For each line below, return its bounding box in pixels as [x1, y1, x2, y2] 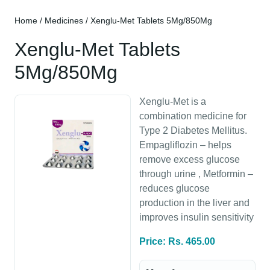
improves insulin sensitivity [139, 212, 254, 222]
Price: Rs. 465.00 [139, 236, 215, 246]
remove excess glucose [139, 154, 240, 165]
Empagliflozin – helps [139, 140, 231, 150]
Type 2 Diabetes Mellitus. [139, 125, 247, 136]
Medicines [45, 16, 83, 25]
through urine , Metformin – [139, 169, 253, 179]
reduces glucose [139, 183, 210, 193]
